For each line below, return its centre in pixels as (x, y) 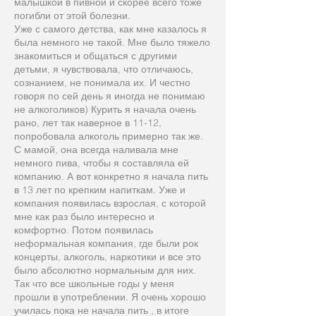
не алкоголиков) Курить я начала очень (105, 109)
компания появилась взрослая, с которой (110, 203)
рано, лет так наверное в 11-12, (88, 123)
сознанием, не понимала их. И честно (102, 83)
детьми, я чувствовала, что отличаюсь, (104, 69)
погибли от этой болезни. (72, 16)
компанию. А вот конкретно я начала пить (111, 176)
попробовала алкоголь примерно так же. (109, 136)
